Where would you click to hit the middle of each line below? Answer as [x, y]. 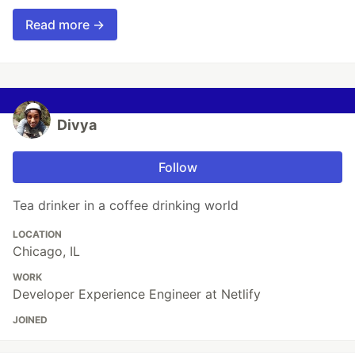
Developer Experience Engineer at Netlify [137, 294]
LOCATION [37, 234]
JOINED [30, 319]
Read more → [65, 24]
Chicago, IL [46, 251]
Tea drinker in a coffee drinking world [126, 205]
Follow [177, 167]
